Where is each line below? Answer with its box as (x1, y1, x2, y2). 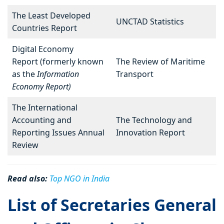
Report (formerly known (12, 56, 103, 67)
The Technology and (116, 114, 192, 126)
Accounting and (12, 114, 71, 126)
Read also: (7, 173, 49, 184)
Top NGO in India (49, 173, 109, 184)
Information (37, 68, 79, 80)
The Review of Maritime (116, 56, 205, 67)
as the (12, 68, 37, 80)
